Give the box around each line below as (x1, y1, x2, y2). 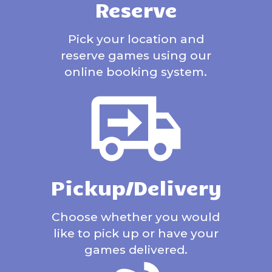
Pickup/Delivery (50, 174, 222, 200)
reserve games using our (60, 48, 211, 63)
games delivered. (84, 242, 188, 257)
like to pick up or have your (53, 226, 219, 240)
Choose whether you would (52, 209, 220, 224)
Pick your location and (67, 32, 204, 46)
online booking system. (64, 64, 208, 79)
